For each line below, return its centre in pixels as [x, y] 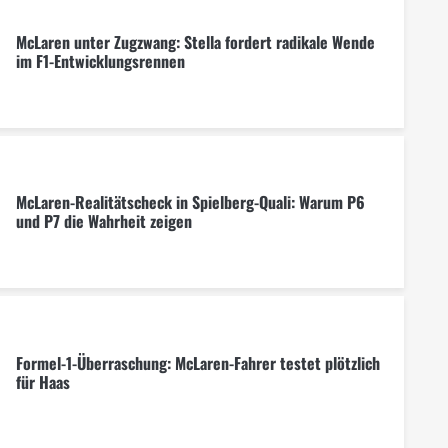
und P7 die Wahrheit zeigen [103, 221]
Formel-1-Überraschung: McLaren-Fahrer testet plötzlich [197, 362]
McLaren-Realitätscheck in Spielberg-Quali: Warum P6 [190, 202]
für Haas [42, 381]
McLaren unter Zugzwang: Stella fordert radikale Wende [195, 42]
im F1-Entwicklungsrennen [100, 61]
